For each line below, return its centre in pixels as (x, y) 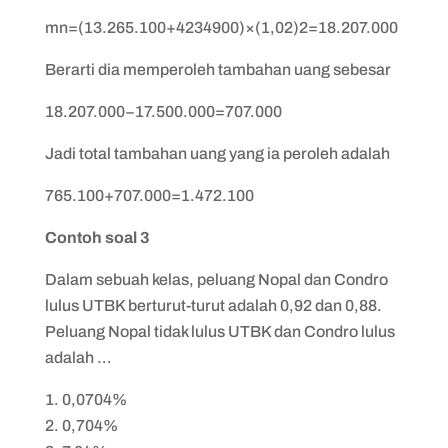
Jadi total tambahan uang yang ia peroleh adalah (218, 153)
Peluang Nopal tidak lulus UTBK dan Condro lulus (219, 331)
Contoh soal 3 (97, 237)
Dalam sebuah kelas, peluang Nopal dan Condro (216, 279)
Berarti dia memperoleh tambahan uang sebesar (219, 69)
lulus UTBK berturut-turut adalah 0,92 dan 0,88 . (213, 305)
